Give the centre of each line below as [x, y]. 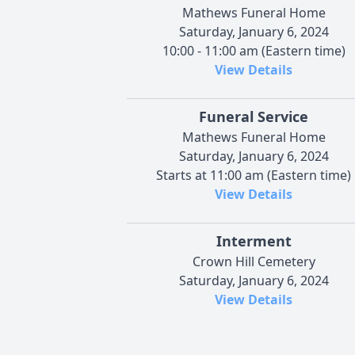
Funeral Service [254, 116]
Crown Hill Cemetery [254, 261]
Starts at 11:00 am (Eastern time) [254, 175]
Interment [254, 240]
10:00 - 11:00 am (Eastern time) [254, 50]
